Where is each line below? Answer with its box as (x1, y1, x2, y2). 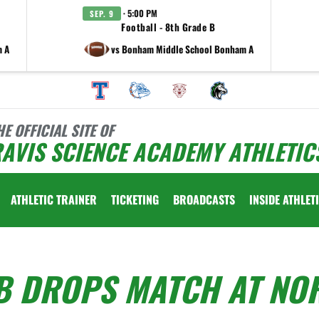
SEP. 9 (90, 8, 114, 19)
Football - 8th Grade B (121, 20, 215, 34)
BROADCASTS (173, 191, 235, 208)
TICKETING (111, 191, 159, 208)
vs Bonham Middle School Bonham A (111, 41, 253, 56)
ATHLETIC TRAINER (11, 191, 97, 208)
